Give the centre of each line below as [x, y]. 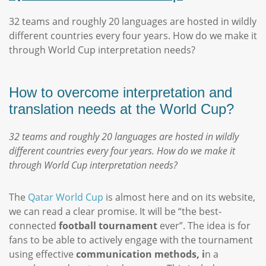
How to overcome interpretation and [121, 92]
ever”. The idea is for [204, 226]
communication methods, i [140, 254]
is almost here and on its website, [180, 197]
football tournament [108, 226]
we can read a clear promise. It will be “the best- [115, 211]
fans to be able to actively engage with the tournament [131, 240]
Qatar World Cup [66, 197]
